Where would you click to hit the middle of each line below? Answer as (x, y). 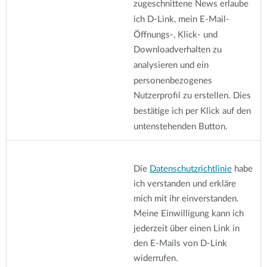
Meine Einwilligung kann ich (189, 214)
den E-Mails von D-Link (180, 243)
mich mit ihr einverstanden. (186, 199)
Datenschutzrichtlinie (191, 169)
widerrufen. (156, 258)
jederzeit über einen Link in (187, 229)
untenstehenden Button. (181, 126)
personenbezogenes (173, 80)
